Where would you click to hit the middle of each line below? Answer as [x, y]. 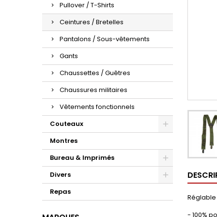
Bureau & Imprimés [82, 158]
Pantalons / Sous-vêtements [105, 39]
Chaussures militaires [93, 90]
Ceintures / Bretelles [92, 22]
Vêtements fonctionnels [97, 107]
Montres [64, 141]
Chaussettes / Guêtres [95, 73]
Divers [60, 175]
